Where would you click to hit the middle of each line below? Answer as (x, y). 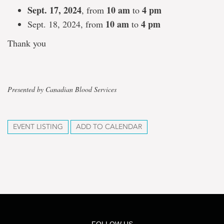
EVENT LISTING (38, 127)
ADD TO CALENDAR (109, 127)
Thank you (27, 43)
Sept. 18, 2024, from (66, 24)
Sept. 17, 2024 (54, 10)
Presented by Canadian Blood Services (62, 89)
